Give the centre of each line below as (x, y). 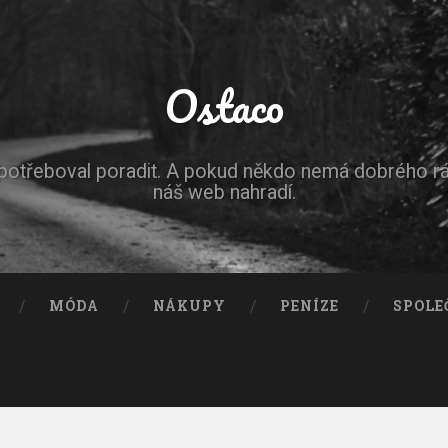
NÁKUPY (190, 306)
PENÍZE (310, 306)
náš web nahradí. (224, 192)
